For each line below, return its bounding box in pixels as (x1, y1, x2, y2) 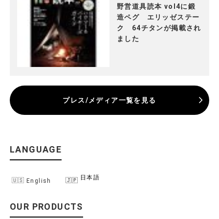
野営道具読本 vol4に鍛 (117, 2, 196, 11)
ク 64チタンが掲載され (117, 24, 201, 32)
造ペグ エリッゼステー (117, 13, 200, 22)
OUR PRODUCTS (10, 201, 83, 212)
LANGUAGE (10, 144, 62, 155)
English (26, 177, 51, 185)
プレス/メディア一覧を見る (63, 96, 156, 105)
